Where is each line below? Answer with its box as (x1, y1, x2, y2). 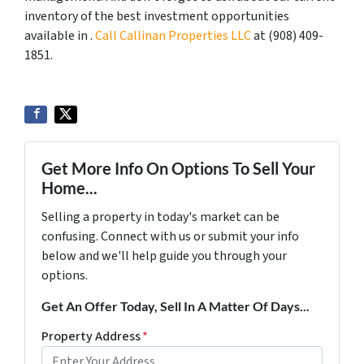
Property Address (41, 327, 141, 345)
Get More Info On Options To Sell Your (41, 158, 315, 178)
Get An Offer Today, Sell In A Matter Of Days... (41, 298, 310, 314)
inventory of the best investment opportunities (24, 7, 289, 25)
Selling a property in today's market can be (41, 208, 279, 226)
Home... (41, 178, 97, 197)
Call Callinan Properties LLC (95, 27, 251, 45)
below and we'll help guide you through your (41, 247, 287, 265)
